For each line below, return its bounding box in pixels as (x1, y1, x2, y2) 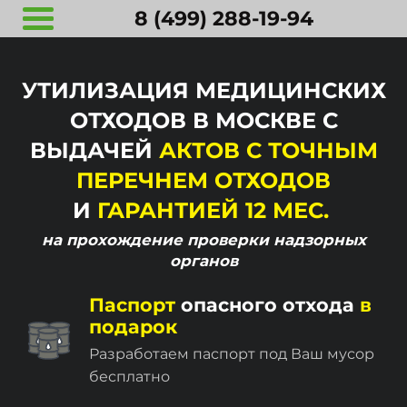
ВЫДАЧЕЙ (29, 137, 159, 164)
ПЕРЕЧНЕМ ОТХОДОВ (76, 167, 331, 194)
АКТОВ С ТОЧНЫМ (158, 137, 378, 164)
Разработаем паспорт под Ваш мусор (89, 345, 374, 362)
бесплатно (89, 368, 170, 385)
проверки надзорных (186, 231, 366, 249)
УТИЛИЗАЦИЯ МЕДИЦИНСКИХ (21, 77, 386, 104)
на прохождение (41, 231, 183, 249)
